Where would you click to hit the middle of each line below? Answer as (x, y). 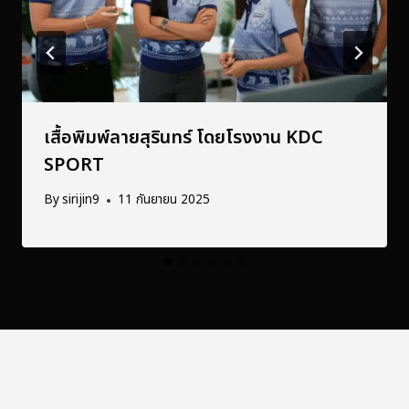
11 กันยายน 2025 (164, 200)
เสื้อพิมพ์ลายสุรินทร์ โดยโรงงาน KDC (184, 137)
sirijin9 (81, 200)
